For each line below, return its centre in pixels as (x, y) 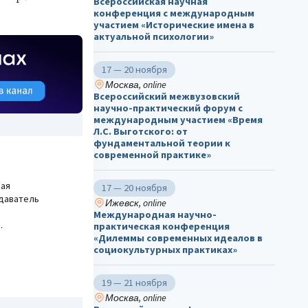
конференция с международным (174, 13)
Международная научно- (155, 215)
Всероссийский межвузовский (167, 97)
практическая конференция (162, 227)
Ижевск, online (135, 203)
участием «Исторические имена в (174, 25)
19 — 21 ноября (134, 283)
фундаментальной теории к (162, 143)
